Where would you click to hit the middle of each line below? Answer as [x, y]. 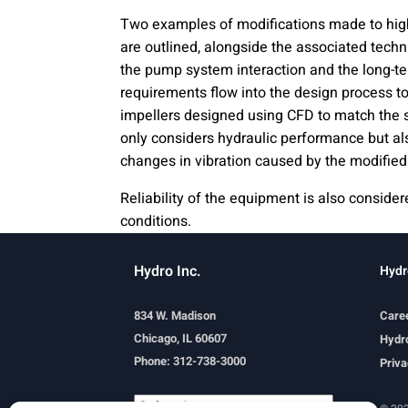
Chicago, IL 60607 [180, 338]
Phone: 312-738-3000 [190, 361]
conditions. [156, 221]
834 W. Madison [175, 315]
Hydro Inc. [168, 271]
